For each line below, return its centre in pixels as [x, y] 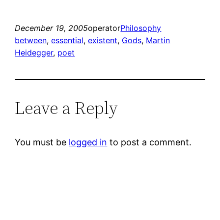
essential [68, 41]
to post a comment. [150, 142]
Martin [158, 41]
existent [103, 41]
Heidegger [34, 53]
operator [104, 28]
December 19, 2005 [52, 28]
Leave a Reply [67, 108]
